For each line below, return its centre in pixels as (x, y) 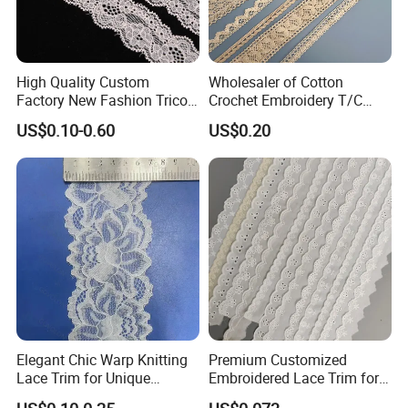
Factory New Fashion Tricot (105, 100)
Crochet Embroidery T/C (285, 100)
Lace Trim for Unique (84, 378)
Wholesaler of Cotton (275, 82)
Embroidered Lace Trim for (293, 378)
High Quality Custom (83, 82)
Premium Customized (277, 360)
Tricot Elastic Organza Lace (296, 118)
